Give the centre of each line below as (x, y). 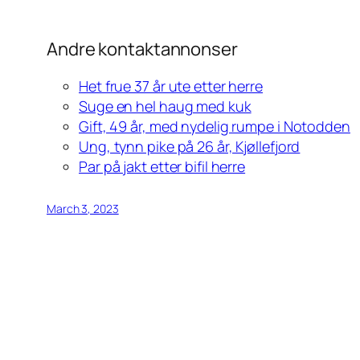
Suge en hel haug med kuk (165, 106)
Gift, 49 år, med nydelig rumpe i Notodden (215, 127)
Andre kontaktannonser (142, 49)
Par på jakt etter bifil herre (162, 167)
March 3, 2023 (83, 209)
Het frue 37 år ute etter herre (171, 86)
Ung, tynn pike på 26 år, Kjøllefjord (190, 147)
